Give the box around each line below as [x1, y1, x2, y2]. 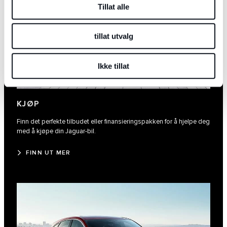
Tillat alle [98, 2, 129, 11]
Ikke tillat [98, 61, 129, 70]
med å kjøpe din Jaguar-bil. [17, 127, 96, 136]
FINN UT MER [26, 149, 71, 157]
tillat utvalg [94, 31, 133, 41]
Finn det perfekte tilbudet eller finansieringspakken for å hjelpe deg [17, 118, 210, 126]
